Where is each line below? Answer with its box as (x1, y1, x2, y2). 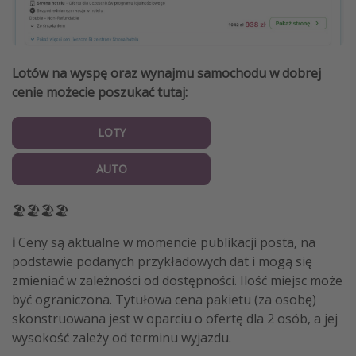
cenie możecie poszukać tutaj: (12, 83, 188, 101)
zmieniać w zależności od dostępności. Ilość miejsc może (12, 271, 342, 289)
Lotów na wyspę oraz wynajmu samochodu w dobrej (12, 64, 321, 82)
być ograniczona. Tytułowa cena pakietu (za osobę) (12, 290, 316, 308)
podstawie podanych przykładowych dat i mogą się (12, 252, 312, 270)
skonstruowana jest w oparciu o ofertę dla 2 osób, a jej (12, 309, 338, 327)
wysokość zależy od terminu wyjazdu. (12, 328, 231, 346)
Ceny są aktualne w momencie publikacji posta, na (18, 233, 315, 251)
